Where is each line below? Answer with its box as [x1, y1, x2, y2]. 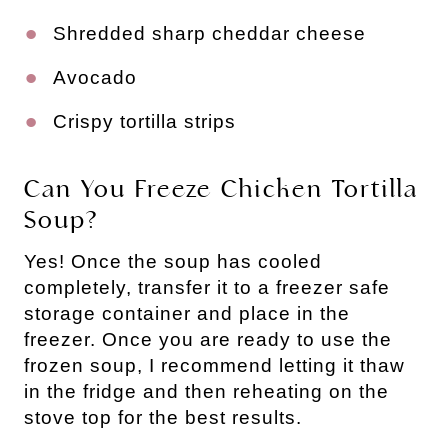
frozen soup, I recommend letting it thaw [24, 355, 405, 377]
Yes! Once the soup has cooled [24, 251, 322, 273]
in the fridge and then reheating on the [24, 381, 389, 403]
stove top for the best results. [24, 407, 302, 429]
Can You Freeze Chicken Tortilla [24, 174, 418, 205]
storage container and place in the [24, 303, 350, 325]
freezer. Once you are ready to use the [24, 329, 392, 351]
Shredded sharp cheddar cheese [53, 23, 366, 45]
